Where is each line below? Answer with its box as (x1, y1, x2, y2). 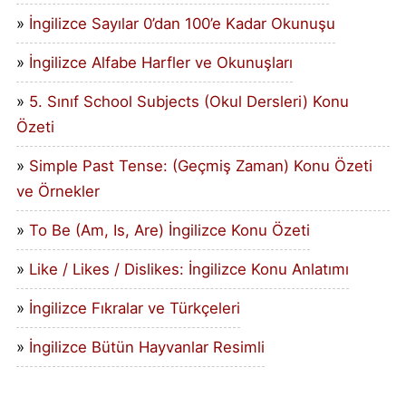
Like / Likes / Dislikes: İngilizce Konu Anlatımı (28, 260, 349, 279)
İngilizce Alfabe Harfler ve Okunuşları (28, 53, 293, 72)
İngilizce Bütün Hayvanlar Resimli (28, 338, 265, 357)
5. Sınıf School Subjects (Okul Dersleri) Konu (28, 92, 349, 111)
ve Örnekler (15, 182, 100, 201)
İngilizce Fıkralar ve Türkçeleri (28, 299, 240, 318)
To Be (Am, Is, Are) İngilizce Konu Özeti (28, 221, 310, 240)
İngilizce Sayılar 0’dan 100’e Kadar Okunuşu (28, 14, 335, 34)
